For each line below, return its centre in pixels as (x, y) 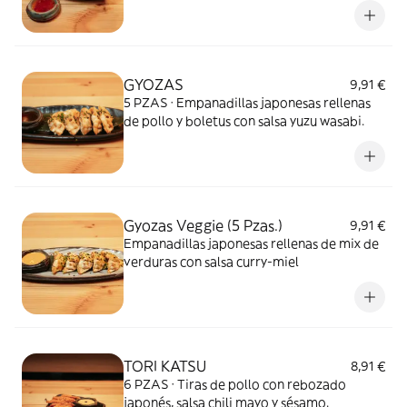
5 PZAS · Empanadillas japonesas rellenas (247, 103)
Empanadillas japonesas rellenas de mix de (251, 243)
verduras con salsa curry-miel (211, 262)
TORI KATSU (165, 366)
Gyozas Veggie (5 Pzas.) (203, 225)
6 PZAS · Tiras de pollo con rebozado (235, 384)
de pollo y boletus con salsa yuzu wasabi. (244, 121)
